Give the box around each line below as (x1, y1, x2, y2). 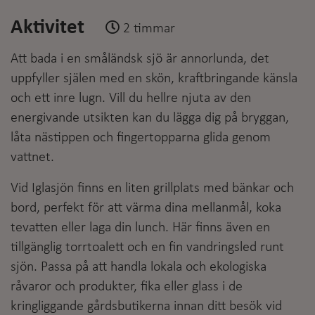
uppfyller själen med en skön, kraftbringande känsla (11, 71, 297, 86)
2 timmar (120, 21, 175, 36)
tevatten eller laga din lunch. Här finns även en (11, 220, 270, 235)
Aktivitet (11, 17, 84, 38)
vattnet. (11, 150, 54, 165)
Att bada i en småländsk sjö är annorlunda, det (11, 51, 269, 66)
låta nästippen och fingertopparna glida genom (11, 130, 271, 145)
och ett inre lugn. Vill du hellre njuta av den (11, 91, 251, 105)
